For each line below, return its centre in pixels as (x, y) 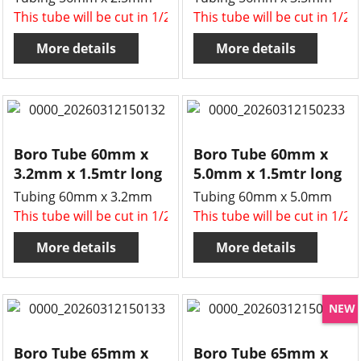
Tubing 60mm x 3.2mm (83, 197)
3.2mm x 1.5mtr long (88, 173)
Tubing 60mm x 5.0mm (263, 197)
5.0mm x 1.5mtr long (268, 173)
